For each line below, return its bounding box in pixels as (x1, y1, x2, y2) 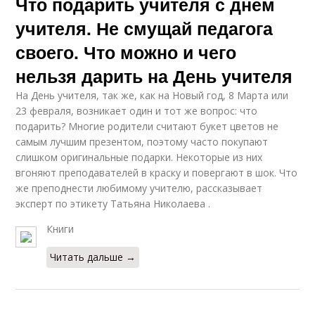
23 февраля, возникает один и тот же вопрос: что (15, 104, 258, 118)
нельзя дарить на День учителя (15, 63, 293, 89)
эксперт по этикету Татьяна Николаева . (15, 197, 211, 211)
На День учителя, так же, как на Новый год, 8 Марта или (15, 89, 289, 103)
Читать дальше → (50, 250, 136, 264)
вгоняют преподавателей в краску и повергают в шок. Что (15, 166, 298, 180)
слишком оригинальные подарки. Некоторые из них (15, 150, 263, 165)
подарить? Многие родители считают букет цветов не (15, 120, 279, 134)
